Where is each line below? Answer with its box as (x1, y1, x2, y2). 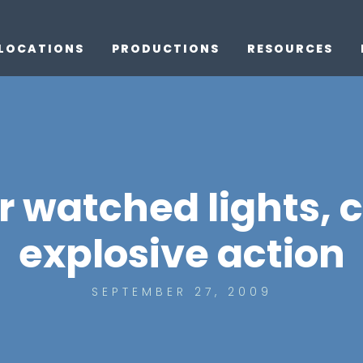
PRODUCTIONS (112, 41, 220, 57)
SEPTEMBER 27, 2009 (91, 284, 272, 300)
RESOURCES (247, 41, 333, 57)
